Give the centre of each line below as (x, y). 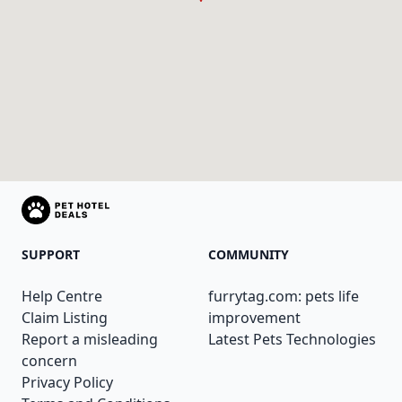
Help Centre (62, 297)
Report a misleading (90, 340)
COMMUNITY (249, 255)
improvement (254, 318)
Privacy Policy (67, 383)
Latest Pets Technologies (292, 340)
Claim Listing (65, 318)
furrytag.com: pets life (284, 297)
